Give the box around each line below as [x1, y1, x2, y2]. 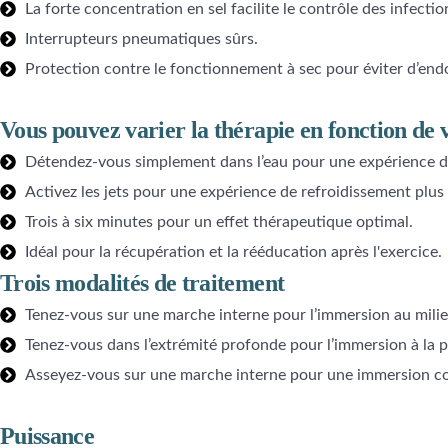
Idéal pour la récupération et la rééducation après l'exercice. [25, 244, 442, 261]
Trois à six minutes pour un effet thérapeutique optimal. [25, 214, 413, 231]
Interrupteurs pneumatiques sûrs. [25, 31, 258, 48]
